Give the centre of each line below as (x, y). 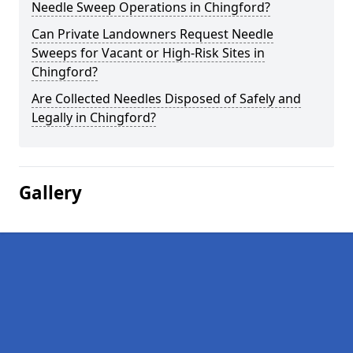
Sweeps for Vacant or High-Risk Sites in (148, 53)
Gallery (50, 193)
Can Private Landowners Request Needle (152, 34)
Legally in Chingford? (94, 117)
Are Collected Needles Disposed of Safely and (166, 98)
